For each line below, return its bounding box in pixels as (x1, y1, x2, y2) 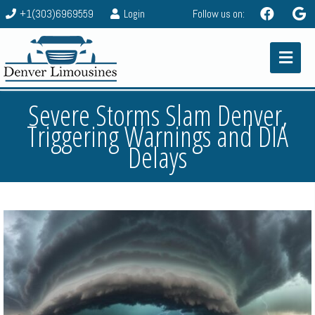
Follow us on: (193, 7, 245, 20)
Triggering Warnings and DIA (27, 117, 288, 155)
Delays (128, 138, 187, 176)
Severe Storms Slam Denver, (27, 96, 288, 134)
